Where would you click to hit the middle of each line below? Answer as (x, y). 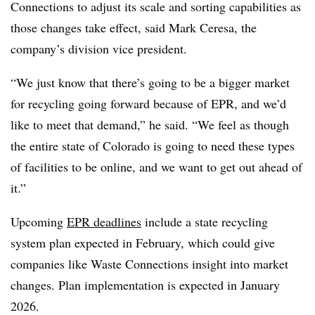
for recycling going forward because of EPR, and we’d (148, 103)
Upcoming (39, 221)
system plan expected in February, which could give (143, 242)
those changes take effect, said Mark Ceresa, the (134, 27)
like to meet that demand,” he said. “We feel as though (150, 124)
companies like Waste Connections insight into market (149, 263)
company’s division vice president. (99, 48)
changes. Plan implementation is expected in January (145, 284)
